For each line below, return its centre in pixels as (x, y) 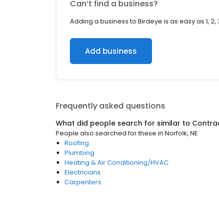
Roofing (77, 143)
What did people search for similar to (124, 123)
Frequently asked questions (110, 106)
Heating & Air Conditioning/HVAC (117, 163)
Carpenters (83, 182)
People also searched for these (106, 133)
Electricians (83, 172)
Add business (111, 51)
